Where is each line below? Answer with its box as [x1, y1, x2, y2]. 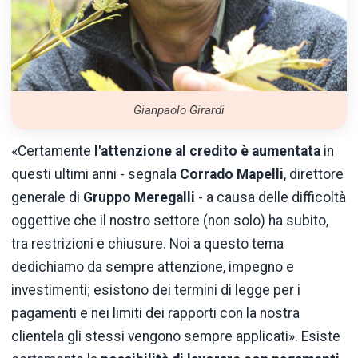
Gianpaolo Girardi [133, 103, 225, 118]
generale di [11, 189, 83, 205]
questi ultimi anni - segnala [11, 165, 180, 182]
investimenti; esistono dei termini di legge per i [11, 281, 300, 298]
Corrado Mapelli [180, 165, 284, 182]
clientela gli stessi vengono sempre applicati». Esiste [11, 328, 340, 344]
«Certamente [11, 142, 94, 159]
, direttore [284, 165, 344, 182]
